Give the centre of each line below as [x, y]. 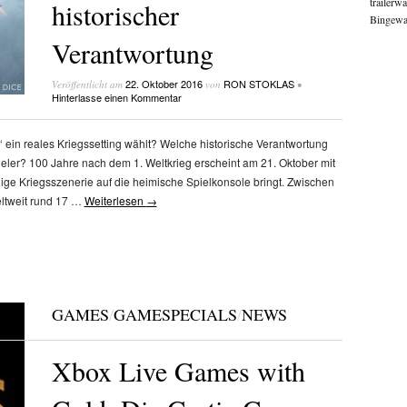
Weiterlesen [115, 201]
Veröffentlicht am [88, 84]
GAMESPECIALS [175, 314]
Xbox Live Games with [178, 371]
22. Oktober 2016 [164, 83]
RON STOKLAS [258, 83]
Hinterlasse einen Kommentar [116, 97]
